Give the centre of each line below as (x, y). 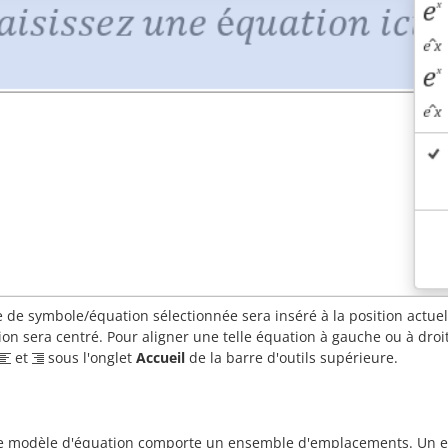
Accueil (160, 357)
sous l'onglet (90, 357)
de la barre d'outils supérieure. (291, 357)
